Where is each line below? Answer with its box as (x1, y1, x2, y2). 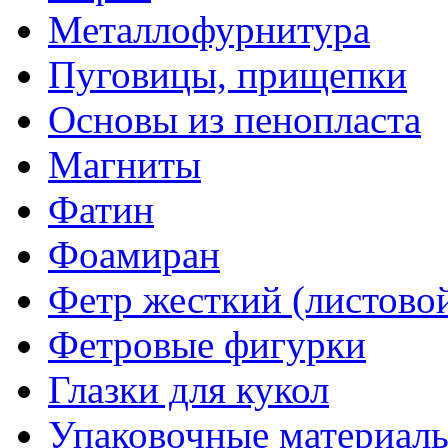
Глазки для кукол (48, 367, 329, 411)
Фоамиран (48, 232, 220, 276)
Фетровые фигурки (48, 322, 366, 366)
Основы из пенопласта (48, 97, 421, 141)
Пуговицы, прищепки (48, 52, 407, 96)
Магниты (48, 142, 201, 186)
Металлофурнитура (48, 7, 370, 51)
